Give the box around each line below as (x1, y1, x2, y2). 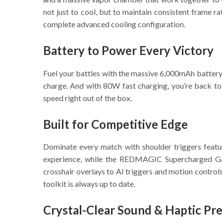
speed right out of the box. (43, 93, 132, 103)
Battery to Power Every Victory (43, 43, 214, 58)
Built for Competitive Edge (43, 116, 188, 131)
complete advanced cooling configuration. (43, 19, 185, 29)
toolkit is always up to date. (43, 178, 135, 188)
